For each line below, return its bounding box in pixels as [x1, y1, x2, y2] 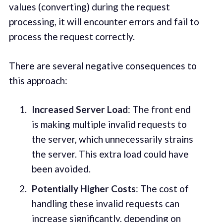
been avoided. [31, 163, 91, 175]
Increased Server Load [31, 104, 128, 115]
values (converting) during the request [8, 1, 170, 13]
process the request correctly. [8, 31, 135, 43]
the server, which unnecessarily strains [31, 133, 193, 145]
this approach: [8, 74, 67, 86]
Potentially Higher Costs [31, 182, 136, 194]
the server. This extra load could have [31, 148, 189, 160]
